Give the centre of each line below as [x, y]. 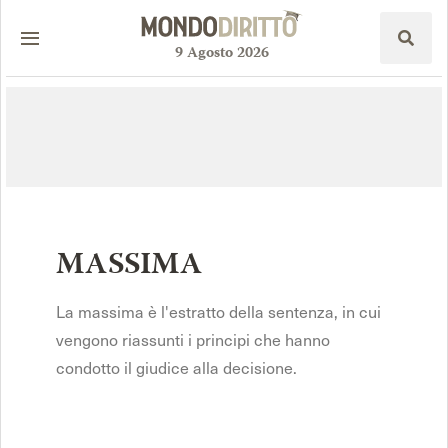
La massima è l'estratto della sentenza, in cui [218, 311]
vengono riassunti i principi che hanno [193, 339]
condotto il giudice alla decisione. [176, 367]
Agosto [210, 54]
